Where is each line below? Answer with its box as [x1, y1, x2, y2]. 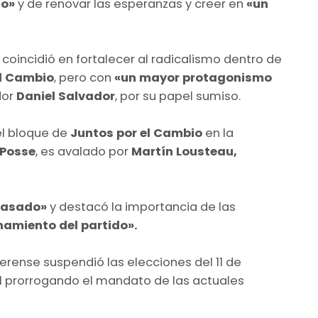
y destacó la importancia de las [47, 198, 236, 215]
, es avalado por [35, 143, 131, 160]
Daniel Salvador [16, 87, 115, 104]
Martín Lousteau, [131, 143, 237, 160]
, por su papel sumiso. [115, 87, 241, 104]
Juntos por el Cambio [70, 124, 202, 141]
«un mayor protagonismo [111, 69, 272, 86]
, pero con [54, 69, 111, 86]
